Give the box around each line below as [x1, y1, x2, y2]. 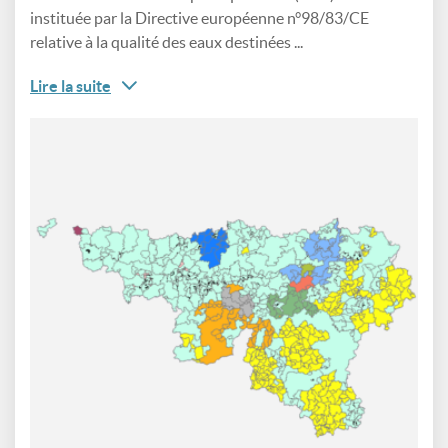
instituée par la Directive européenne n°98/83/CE [30, 9, 369, 27]
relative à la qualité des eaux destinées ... [30, 33, 303, 51]
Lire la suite [30, 77, 111, 95]
